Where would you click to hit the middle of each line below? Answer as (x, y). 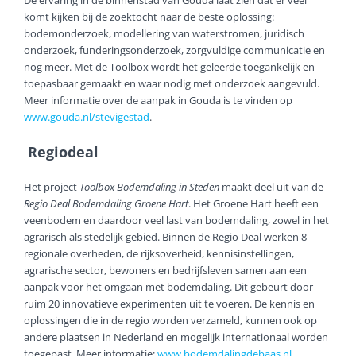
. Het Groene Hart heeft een (253, 204)
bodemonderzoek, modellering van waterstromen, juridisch (164, 34)
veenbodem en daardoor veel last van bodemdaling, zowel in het (176, 221)
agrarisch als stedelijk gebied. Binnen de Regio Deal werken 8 (165, 237)
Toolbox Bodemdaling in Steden (149, 187)
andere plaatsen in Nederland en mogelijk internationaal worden (176, 337)
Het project (52, 187)
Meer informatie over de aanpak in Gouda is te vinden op (158, 101)
